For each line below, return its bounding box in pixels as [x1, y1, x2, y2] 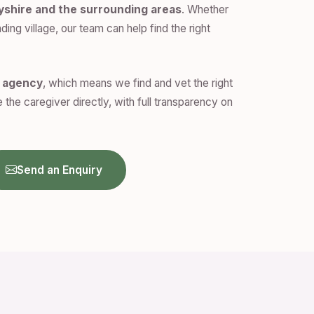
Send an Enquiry [17, 163, 102, 177]
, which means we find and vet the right [43, 76, 233, 90]
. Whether [182, 3, 228, 17]
